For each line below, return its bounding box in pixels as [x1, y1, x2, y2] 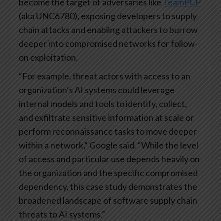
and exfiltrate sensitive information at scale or [19, 112, 194, 123]
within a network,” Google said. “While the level [19, 140, 198, 151]
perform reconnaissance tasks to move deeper [19, 126, 197, 137]
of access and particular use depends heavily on [19, 153, 200, 165]
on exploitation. [19, 52, 78, 63]
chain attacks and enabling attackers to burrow [19, 24, 198, 36]
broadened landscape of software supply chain [19, 195, 197, 206]
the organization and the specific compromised [19, 167, 198, 179]
